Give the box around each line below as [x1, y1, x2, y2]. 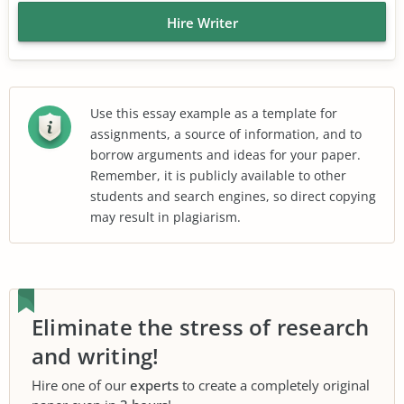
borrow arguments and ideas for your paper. [90, 145, 361, 163]
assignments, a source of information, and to [90, 124, 362, 142]
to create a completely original [179, 375, 370, 394]
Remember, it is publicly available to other [90, 166, 346, 184]
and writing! [32, 340, 160, 371]
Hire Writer [166, 13, 238, 32]
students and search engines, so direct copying [90, 187, 376, 205]
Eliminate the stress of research [32, 311, 370, 342]
